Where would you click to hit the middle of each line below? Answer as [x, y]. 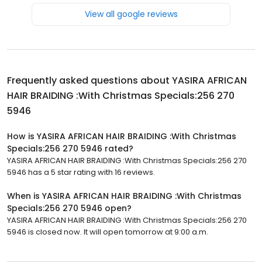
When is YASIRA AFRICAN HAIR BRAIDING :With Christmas [124, 196]
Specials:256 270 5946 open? [69, 208]
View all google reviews [131, 14]
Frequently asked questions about [89, 80]
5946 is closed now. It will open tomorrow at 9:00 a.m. [108, 232]
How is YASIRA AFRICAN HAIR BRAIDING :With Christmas [122, 136]
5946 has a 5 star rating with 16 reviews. [81, 172]
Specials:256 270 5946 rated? [70, 148]
